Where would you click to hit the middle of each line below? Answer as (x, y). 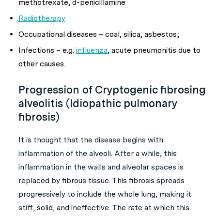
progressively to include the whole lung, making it (105, 194)
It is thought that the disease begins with (91, 140)
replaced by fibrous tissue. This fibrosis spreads (101, 180)
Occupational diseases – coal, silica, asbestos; (99, 34)
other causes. (42, 64)
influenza (92, 50)
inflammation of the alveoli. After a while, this (98, 153)
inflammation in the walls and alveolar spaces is (101, 167)
